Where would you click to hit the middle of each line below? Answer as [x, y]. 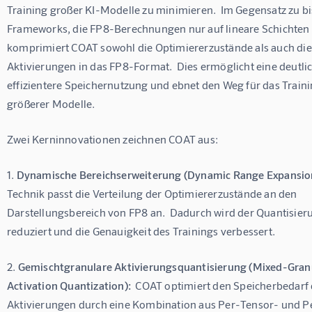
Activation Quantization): [69, 286]
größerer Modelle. [51, 104]
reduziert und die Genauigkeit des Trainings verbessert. [141, 231]
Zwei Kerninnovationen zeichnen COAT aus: [112, 139]
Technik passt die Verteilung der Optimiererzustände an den [153, 194]
